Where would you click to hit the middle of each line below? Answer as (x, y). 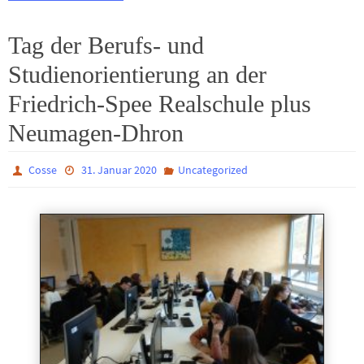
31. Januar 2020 (119, 169)
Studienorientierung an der (137, 74)
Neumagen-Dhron (96, 132)
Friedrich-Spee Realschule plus (160, 103)
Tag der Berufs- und (106, 45)
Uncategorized (212, 169)
